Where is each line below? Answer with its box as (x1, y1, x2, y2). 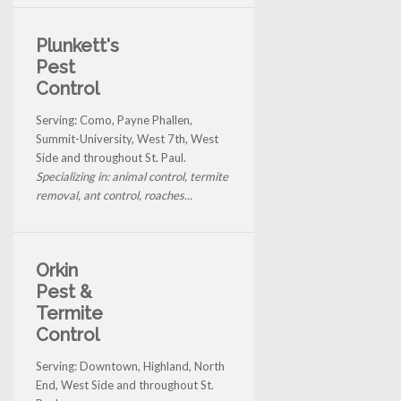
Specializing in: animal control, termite (36, 168, 228, 183)
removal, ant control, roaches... (36, 187, 192, 202)
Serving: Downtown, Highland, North (36, 358, 225, 373)
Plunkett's (36, 34, 119, 56)
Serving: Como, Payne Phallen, (36, 112, 192, 127)
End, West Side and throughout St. (36, 377, 214, 392)
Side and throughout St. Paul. (36, 149, 186, 165)
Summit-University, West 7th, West (36, 131, 218, 146)
